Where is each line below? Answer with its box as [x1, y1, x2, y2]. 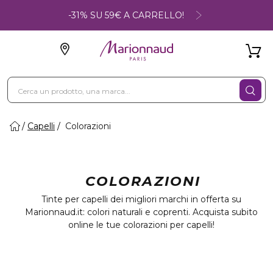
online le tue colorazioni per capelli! [68, 219, 214, 230]
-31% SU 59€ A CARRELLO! [68, 9, 184, 21]
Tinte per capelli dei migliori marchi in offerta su [41, 194, 241, 205]
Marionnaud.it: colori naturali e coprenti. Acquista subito [25, 207, 258, 218]
